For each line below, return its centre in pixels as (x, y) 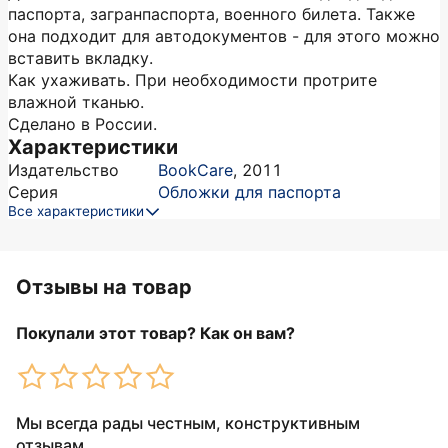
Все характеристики (76, 211)
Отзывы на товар (104, 287)
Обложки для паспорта (249, 192)
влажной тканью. (76, 102)
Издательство (63, 170)
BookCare (195, 170)
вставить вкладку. (80, 58)
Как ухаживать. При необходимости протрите (192, 80)
